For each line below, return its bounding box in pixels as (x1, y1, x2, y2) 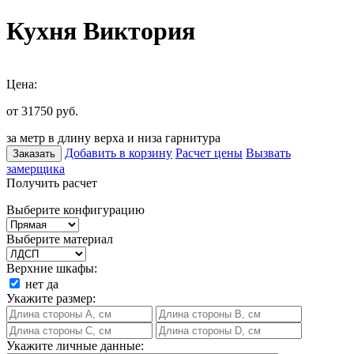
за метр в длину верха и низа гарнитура (6, 130, 220, 145)
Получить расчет (6, 175, 97, 190)
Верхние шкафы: (6, 261, 97, 275)
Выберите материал (6, 232, 113, 246)
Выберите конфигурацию (6, 202, 145, 217)
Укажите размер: (6, 291, 96, 305)
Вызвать (246, 145, 291, 160)
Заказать (13, 147, 55, 160)
